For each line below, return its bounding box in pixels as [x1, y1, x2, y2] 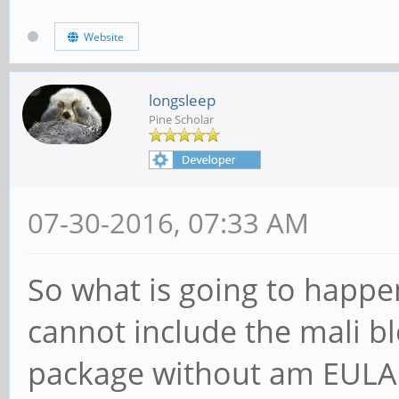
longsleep [149, 90, 216, 111]
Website [77, 28, 124, 45]
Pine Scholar [149, 111, 214, 128]
